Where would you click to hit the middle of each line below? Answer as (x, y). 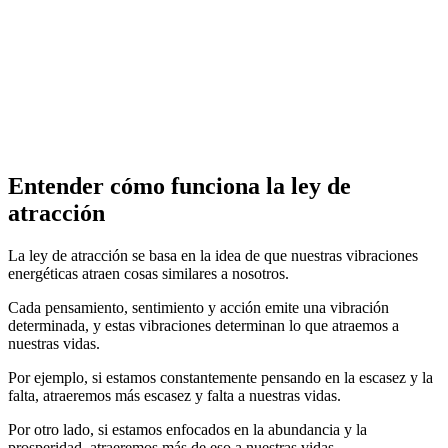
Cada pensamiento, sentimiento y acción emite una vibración (198, 308)
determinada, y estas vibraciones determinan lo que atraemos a (203, 326)
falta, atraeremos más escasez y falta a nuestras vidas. (174, 396)
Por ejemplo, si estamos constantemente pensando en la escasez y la (220, 378)
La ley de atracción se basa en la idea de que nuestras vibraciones (213, 256)
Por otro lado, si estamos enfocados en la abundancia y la (187, 430)
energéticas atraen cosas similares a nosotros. (148, 274)
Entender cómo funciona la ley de (179, 186)
